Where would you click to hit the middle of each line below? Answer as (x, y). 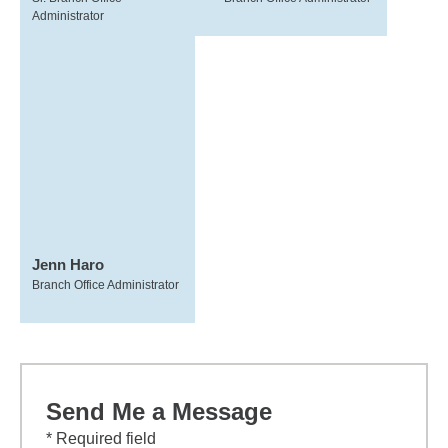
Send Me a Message (159, 411)
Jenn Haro (68, 264)
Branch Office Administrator (105, 285)
